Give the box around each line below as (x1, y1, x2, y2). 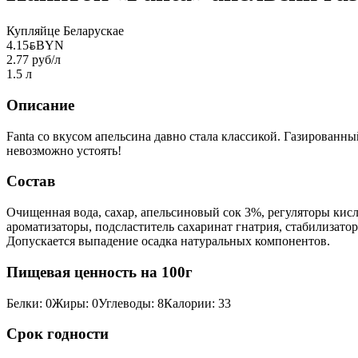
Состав (6, 173, 55, 190)
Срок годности (6, 325, 109, 343)
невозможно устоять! (6, 143, 121, 157)
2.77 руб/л (6, 53, 61, 67)
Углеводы (98, 296, 151, 310)
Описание (6, 97, 74, 114)
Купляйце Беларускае (6, 24, 124, 38)
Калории (164, 296, 212, 310)
